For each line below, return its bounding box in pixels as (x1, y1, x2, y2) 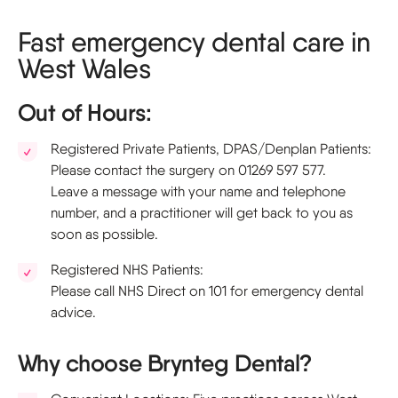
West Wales (18, 52, 150, 85)
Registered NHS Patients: (51, 261, 203, 278)
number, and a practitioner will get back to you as (51, 204, 353, 221)
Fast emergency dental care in (18, 25, 370, 59)
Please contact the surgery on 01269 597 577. (51, 162, 326, 179)
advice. (51, 304, 96, 321)
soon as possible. (51, 226, 158, 243)
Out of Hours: (18, 98, 152, 127)
